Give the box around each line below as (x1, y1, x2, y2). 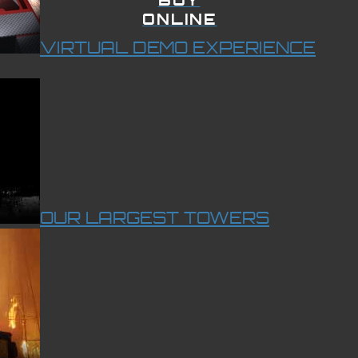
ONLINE (142, 9, 217, 29)
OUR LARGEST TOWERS (40, 205, 269, 229)
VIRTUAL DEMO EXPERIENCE (40, 35, 316, 58)
